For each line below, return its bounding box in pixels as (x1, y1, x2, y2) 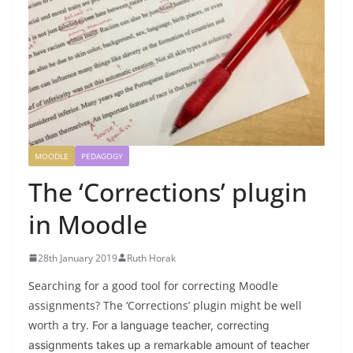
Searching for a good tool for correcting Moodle (28, 277, 278, 293)
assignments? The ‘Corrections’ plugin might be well (28, 297, 302, 313)
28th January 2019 (38, 251, 117, 265)
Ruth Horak (127, 251, 176, 265)
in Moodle (28, 206, 147, 241)
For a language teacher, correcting (92, 318, 269, 332)
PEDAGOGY (81, 150, 123, 162)
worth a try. (28, 317, 92, 333)
